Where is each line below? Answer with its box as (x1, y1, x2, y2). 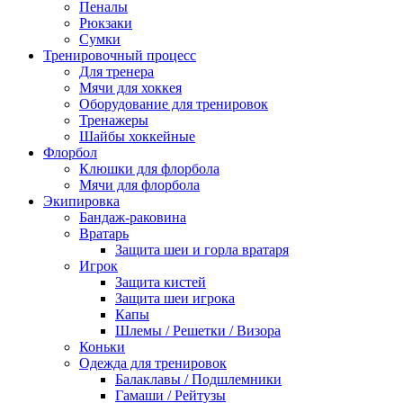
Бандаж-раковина (79, 209, 186, 225)
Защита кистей (115, 273, 206, 290)
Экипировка (43, 193, 120, 209)
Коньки (79, 338, 125, 354)
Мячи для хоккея (79, 79, 182, 95)
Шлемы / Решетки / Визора (115, 322, 281, 338)
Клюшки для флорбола (79, 160, 219, 176)
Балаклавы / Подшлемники (115, 371, 282, 387)
